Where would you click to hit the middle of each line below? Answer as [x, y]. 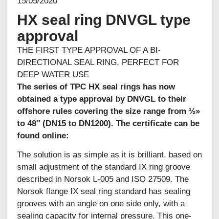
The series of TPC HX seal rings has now [96, 87]
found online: [43, 135]
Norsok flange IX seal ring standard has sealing [104, 192]
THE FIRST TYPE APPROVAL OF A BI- [89, 50]
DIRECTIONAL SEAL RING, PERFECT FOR [98, 62]
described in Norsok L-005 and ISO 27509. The [103, 179]
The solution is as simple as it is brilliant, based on [109, 155]
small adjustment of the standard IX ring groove [104, 167]
